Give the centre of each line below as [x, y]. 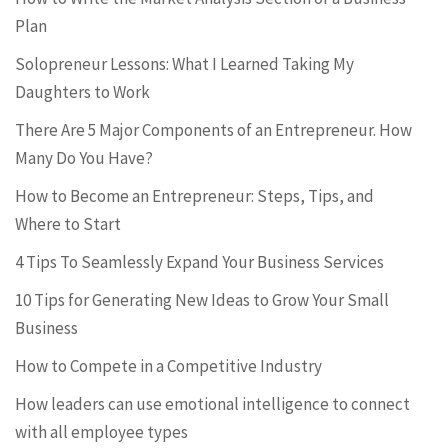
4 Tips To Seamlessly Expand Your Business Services [199, 262]
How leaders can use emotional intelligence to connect [212, 404]
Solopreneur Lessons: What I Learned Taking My [184, 64]
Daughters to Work [82, 92]
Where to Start [68, 224]
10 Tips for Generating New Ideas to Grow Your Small [202, 300]
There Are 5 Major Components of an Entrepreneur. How [213, 130]
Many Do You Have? [84, 158]
